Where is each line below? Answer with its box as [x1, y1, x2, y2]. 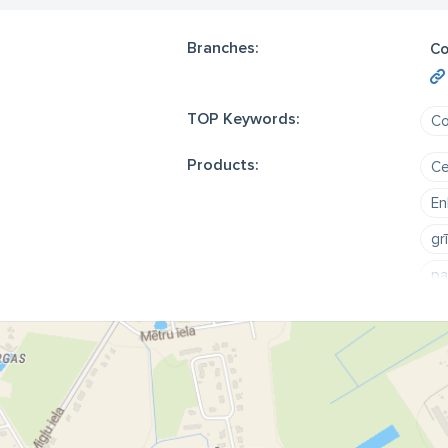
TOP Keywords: [187, 109, 300, 129]
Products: [187, 155, 259, 175]
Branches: [187, 38, 259, 58]
